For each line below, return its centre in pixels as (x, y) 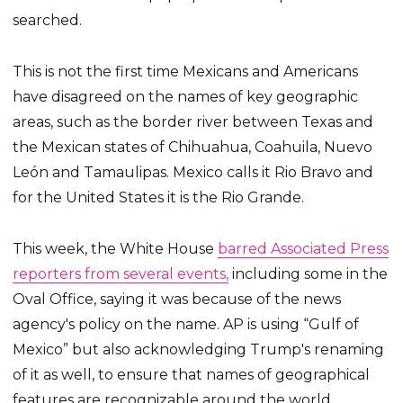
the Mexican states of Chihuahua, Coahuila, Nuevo (193, 148)
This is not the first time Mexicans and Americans (186, 72)
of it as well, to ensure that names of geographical (192, 375)
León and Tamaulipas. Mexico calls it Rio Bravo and (193, 173)
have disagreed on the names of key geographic (186, 97)
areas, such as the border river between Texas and (193, 122)
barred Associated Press (304, 249)
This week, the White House (116, 249)
